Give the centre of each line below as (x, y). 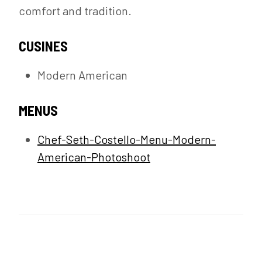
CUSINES (43, 46)
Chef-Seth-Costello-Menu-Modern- (127, 139)
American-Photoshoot (94, 157)
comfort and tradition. (75, 11)
